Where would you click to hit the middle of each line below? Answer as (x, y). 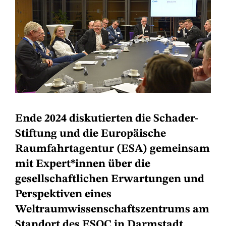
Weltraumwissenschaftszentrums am (112, 210)
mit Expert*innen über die (83, 164)
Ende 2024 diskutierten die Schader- (107, 119)
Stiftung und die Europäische (91, 134)
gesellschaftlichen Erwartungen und (110, 179)
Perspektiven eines (63, 194)
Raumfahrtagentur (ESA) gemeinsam (112, 149)
